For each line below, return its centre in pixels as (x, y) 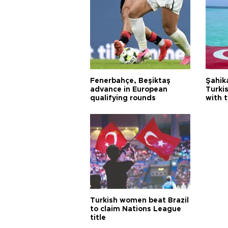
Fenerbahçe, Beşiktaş (130, 81)
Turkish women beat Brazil (139, 201)
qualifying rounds (123, 98)
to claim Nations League (136, 209)
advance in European (129, 90)
